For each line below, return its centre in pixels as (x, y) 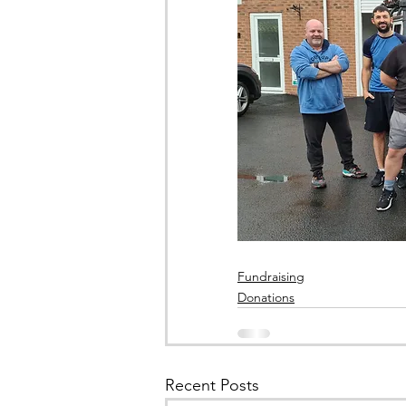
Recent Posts (212, 386)
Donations (266, 298)
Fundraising (271, 277)
